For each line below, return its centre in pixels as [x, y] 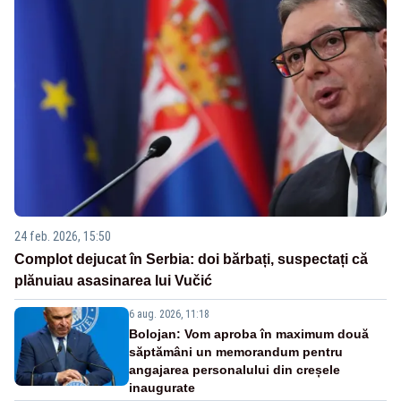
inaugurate [162, 387]
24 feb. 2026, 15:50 [63, 236]
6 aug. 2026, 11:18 [169, 314]
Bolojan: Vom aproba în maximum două [249, 333]
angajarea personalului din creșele [235, 369]
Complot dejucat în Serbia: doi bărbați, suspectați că [191, 259]
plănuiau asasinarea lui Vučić [113, 280]
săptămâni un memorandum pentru [236, 351]
